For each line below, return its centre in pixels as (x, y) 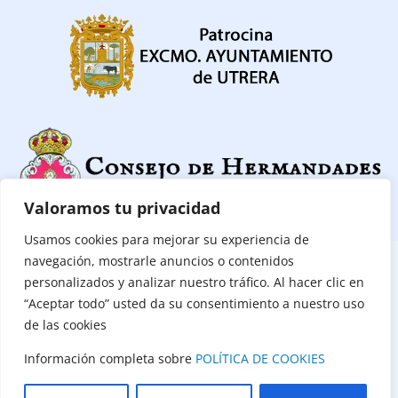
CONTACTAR (61, 271)
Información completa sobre (110, 358)
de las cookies (65, 325)
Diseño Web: (154, 386)
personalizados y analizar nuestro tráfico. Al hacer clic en (194, 282)
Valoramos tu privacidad (122, 208)
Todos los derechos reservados (199, 334)
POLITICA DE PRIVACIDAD (173, 271)
